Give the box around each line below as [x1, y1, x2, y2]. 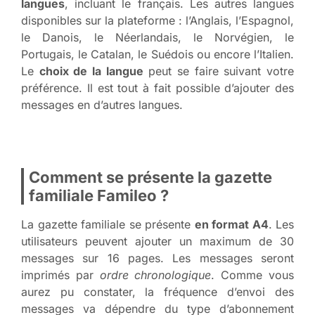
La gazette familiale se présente [21, 217, 195, 231]
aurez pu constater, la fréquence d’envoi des [21, 284, 294, 299]
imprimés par [21, 267, 100, 282]
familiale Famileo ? [29, 186, 169, 205]
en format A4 [194, 217, 269, 231]
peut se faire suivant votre [143, 63, 295, 78]
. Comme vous [211, 267, 295, 282]
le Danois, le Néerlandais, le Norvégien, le [21, 30, 294, 44]
